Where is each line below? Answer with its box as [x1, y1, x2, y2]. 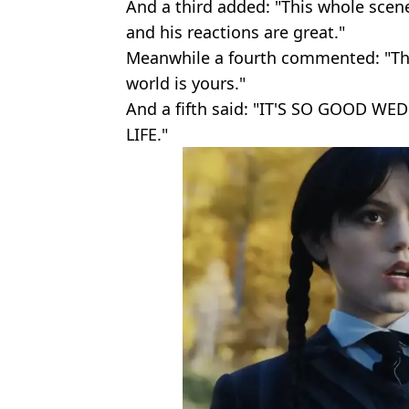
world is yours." [126, 72, 246, 95]
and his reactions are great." [126, 21, 345, 44]
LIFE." [126, 123, 168, 146]
